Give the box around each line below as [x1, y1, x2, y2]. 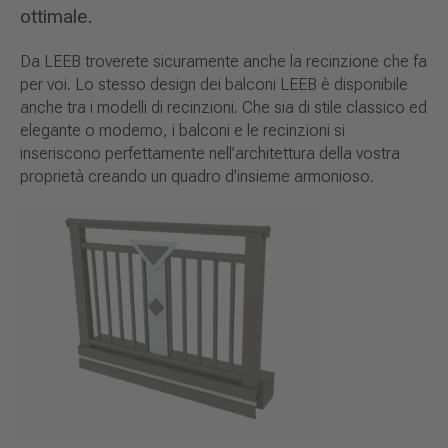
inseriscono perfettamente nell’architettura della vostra [20, 144, 400, 164]
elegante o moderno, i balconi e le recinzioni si [20, 121, 345, 141]
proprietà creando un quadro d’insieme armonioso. [20, 167, 374, 187]
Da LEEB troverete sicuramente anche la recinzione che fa [20, 52, 427, 72]
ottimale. [20, 5, 93, 29]
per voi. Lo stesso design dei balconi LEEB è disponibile [20, 75, 408, 95]
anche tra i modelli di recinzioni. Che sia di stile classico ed [20, 98, 427, 118]
